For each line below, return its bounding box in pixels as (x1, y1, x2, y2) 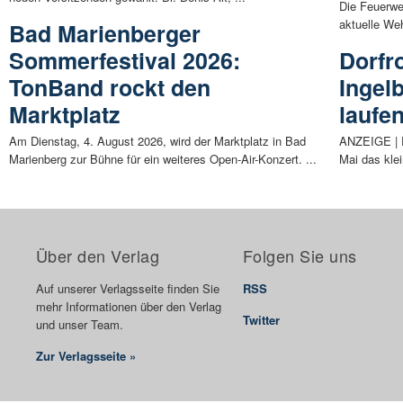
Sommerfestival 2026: (9, 44, 240, 77)
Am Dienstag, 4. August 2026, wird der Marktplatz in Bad (9, 132, 306, 150)
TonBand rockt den (9, 71, 210, 104)
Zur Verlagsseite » (36, 347, 136, 365)
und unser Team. (36, 316, 123, 334)
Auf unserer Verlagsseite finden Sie (36, 280, 219, 298)
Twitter (243, 311, 280, 329)
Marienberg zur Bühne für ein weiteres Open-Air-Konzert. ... (9, 150, 317, 168)
